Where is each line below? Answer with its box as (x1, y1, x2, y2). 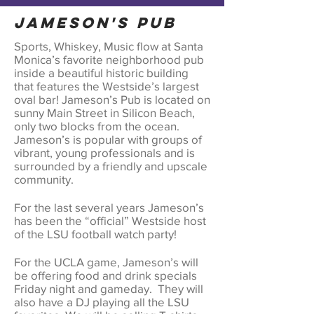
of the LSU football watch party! (14, 227, 177, 240)
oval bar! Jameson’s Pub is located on (14, 93, 210, 106)
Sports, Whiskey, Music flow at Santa (14, 39, 203, 53)
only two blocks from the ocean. (14, 119, 179, 132)
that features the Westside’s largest (14, 79, 199, 93)
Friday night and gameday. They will (14, 282, 203, 295)
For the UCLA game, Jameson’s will (14, 255, 198, 268)
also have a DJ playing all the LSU (14, 295, 189, 308)
